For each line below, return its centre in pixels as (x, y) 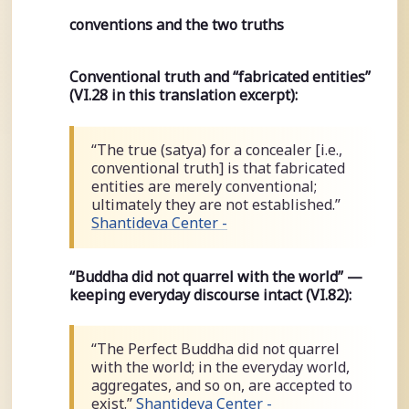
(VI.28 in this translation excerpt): (183, 95)
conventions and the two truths (176, 25)
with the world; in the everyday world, (220, 367)
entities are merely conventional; (204, 186)
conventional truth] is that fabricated (218, 168)
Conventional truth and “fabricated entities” (220, 77)
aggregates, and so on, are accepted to (221, 386)
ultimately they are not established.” (215, 204)
